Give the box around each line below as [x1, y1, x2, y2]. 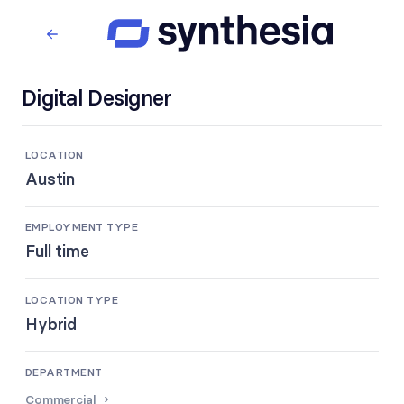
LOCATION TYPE [25, 292, 119, 307]
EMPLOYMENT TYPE [25, 220, 139, 234]
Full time [25, 241, 89, 262]
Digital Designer [22, 85, 172, 112]
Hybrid [25, 313, 78, 335]
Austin [25, 168, 76, 189]
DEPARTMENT [25, 365, 103, 380]
